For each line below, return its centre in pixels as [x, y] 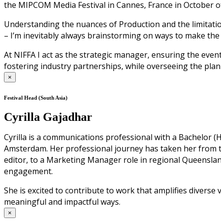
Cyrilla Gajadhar [48, 117]
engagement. [28, 171]
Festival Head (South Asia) [36, 98]
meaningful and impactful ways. [62, 202]
